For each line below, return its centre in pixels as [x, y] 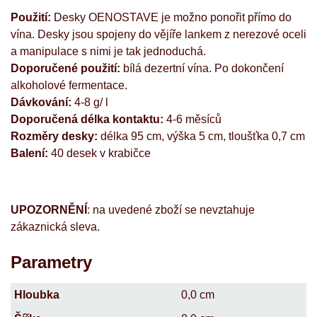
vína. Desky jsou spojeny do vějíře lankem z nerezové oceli [158, 34]
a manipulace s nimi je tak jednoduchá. [110, 51]
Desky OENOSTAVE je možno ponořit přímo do [171, 17]
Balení [28, 153]
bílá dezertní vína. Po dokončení [202, 68]
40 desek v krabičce [99, 153]
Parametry [51, 262]
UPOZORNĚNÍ [49, 209]
